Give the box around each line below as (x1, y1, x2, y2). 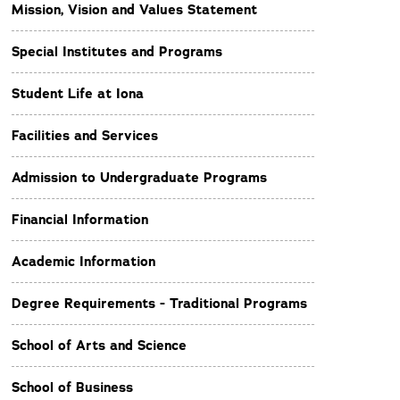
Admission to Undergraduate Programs (12, 169, 267, 187)
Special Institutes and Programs (12, 43, 222, 61)
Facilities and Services (12, 127, 158, 145)
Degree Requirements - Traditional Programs (12, 295, 307, 312)
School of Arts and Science (12, 337, 187, 354)
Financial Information (12, 211, 148, 229)
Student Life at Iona (12, 85, 144, 103)
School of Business (12, 379, 133, 396)
